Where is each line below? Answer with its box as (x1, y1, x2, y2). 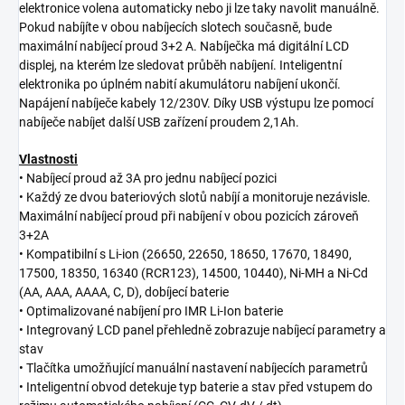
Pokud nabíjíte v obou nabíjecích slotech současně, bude (19, 20, 332, 35)
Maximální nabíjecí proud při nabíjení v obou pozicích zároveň (19, 209, 359, 224)
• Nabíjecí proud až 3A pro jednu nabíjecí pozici (19, 171, 277, 186)
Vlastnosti (19, 152, 78, 167)
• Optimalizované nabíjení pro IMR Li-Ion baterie (19, 304, 283, 319)
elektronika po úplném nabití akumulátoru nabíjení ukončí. (19, 77, 341, 92)
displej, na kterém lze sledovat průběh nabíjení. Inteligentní (19, 58, 342, 73)
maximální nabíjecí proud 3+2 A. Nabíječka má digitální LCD (19, 39, 349, 54)
